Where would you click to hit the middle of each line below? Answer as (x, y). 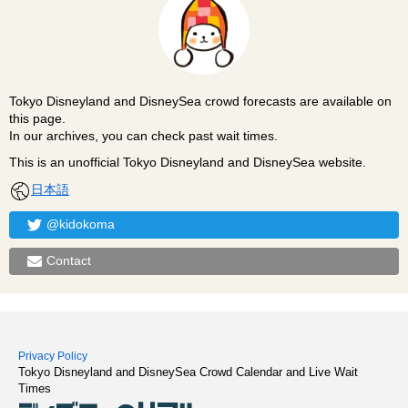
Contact (69, 261)
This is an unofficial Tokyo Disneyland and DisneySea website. (188, 162)
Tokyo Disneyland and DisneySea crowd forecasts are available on (200, 101)
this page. (37, 118)
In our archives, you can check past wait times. (143, 135)
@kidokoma (81, 224)
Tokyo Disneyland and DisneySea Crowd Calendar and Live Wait (188, 372)
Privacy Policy (53, 356)
